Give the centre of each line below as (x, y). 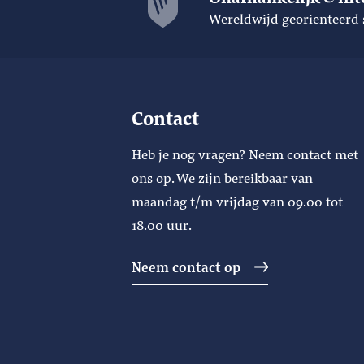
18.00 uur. (161, 224)
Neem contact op (186, 267)
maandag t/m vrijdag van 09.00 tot (237, 201)
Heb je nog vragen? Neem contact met (245, 154)
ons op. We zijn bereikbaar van (222, 177)
